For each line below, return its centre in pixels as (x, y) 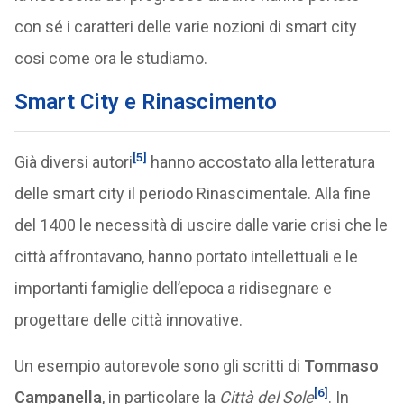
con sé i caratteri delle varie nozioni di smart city (185, 27)
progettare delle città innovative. (128, 320)
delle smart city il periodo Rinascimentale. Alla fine (192, 193)
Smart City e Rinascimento (145, 102)
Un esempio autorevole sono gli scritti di (159, 366)
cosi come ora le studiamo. (110, 58)
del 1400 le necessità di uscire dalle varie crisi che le (201, 225)
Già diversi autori (73, 162)
